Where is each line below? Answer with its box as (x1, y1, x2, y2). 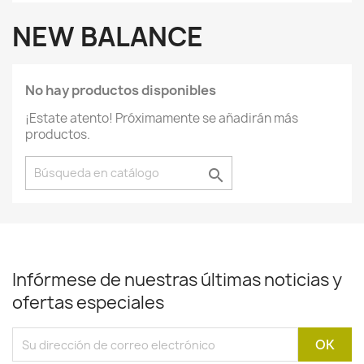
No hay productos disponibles (25, 81, 216, 99)
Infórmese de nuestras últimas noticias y (12, 268, 342, 292)
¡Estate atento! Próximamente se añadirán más (25, 110, 298, 127)
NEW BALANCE (12, 19, 203, 54)
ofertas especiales (12, 291, 164, 314)
